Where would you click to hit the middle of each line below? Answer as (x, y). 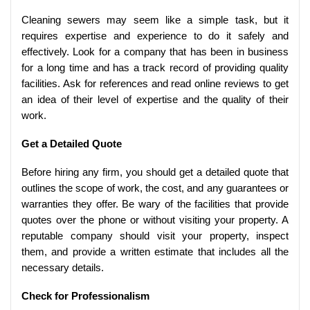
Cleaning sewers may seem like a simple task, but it (155, 20)
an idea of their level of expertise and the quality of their (155, 100)
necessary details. (63, 268)
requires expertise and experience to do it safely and (155, 36)
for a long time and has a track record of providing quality (155, 68)
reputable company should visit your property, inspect (155, 236)
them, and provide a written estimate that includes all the (155, 252)
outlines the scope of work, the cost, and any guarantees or (155, 188)
